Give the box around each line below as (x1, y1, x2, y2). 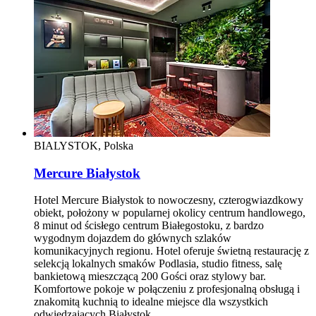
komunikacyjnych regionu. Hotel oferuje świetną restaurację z (34, 245, 309, 257)
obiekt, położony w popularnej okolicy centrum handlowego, (34, 207, 305, 219)
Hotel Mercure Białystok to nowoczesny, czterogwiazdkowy (34, 194, 303, 207)
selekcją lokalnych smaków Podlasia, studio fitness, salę (34, 257, 282, 270)
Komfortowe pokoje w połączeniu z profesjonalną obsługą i (34, 283, 300, 296)
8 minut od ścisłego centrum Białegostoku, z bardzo (34, 219, 264, 232)
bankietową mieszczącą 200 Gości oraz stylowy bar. (34, 270, 266, 283)
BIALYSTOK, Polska (34, 140, 133, 152)
